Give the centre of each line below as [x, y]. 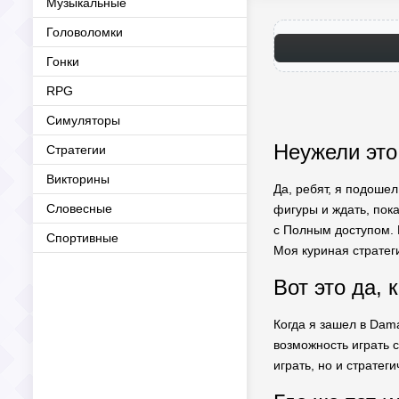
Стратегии [76, 150]
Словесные [79, 208]
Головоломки [85, 32]
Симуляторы [83, 120]
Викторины [78, 179]
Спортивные [82, 238]
